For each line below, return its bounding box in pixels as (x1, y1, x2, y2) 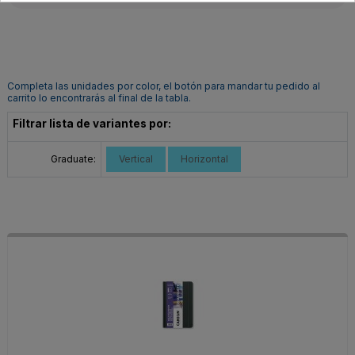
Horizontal (181, 152, 228, 165)
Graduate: (51, 152, 96, 165)
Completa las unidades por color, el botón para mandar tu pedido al (7, 80, 320, 93)
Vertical (119, 152, 153, 165)
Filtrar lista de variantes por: (13, 116, 171, 130)
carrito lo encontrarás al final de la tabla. (7, 92, 191, 105)
